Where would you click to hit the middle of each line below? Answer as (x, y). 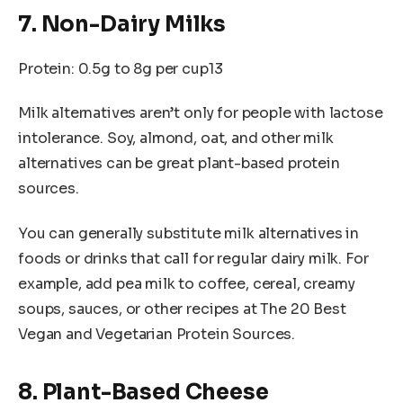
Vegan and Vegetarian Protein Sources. (157, 334)
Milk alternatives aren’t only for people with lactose (201, 113)
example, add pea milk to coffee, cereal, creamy (187, 283)
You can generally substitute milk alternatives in (189, 233)
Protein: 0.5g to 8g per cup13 (121, 68)
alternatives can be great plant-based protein (179, 164)
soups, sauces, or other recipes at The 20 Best (182, 309)
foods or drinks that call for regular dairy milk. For (193, 258)
